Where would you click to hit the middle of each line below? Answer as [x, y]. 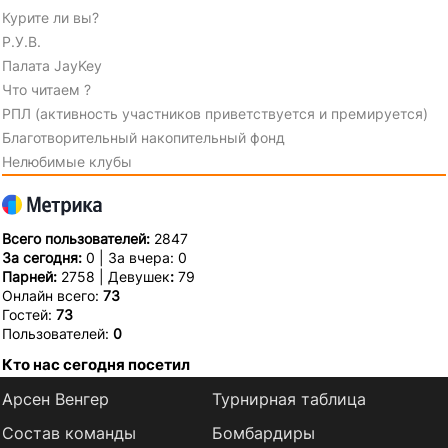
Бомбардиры [263, 432]
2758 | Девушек [115, 276]
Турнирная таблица [288, 398]
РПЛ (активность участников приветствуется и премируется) [215, 113]
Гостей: [29, 314]
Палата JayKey [52, 65]
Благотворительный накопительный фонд [143, 137]
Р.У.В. [21, 41]
